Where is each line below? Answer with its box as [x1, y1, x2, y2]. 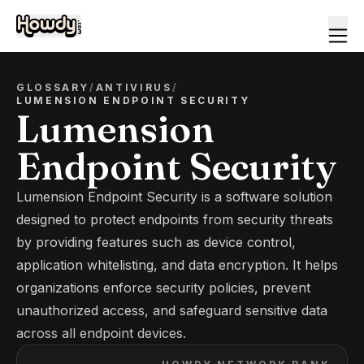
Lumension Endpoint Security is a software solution [16, 188, 332, 205]
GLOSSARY [16, 81, 90, 93]
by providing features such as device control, [16, 234, 296, 250]
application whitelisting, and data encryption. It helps [16, 257, 338, 273]
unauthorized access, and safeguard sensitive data [16, 302, 327, 318]
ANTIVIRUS [95, 81, 172, 93]
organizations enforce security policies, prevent [16, 279, 310, 296]
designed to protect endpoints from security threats [16, 211, 333, 227]
